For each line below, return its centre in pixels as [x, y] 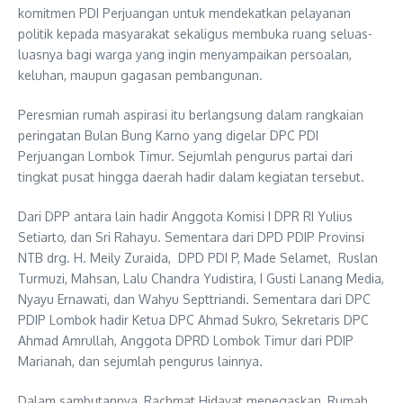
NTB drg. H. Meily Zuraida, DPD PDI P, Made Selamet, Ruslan [198, 258]
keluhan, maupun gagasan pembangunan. [140, 76]
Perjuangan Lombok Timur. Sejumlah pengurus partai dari [185, 157]
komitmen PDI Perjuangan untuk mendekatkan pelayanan [184, 13]
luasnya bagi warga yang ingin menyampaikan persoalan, [185, 55]
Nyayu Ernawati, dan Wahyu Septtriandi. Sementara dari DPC [194, 300]
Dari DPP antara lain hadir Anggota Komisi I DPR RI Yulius [185, 217]
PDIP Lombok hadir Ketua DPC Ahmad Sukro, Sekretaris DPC [193, 320]
